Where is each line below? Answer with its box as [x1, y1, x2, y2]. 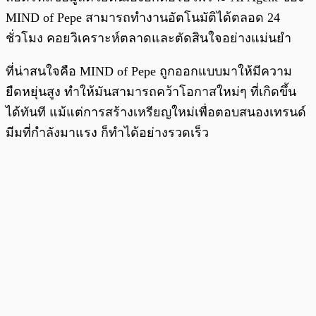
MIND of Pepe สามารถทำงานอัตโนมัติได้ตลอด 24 [6, 10, 280, 25]
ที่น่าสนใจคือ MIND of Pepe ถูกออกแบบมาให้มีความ [6, 63, 292, 78]
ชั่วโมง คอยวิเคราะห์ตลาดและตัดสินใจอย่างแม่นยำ [6, 30, 295, 45]
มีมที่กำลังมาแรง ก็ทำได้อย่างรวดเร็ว [6, 125, 212, 140]
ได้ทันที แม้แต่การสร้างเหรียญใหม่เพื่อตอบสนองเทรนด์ [6, 104, 306, 119]
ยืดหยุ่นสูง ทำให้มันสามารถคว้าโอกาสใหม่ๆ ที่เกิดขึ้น [6, 84, 296, 99]
